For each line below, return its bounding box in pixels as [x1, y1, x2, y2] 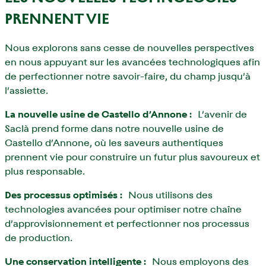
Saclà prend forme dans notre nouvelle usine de [5, 123, 224, 135]
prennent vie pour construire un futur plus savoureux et [5, 151, 260, 163]
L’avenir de [192, 109, 247, 121]
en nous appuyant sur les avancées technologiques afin [5, 56, 260, 68]
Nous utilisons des [122, 189, 213, 201]
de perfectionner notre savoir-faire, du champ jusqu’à [5, 71, 251, 83]
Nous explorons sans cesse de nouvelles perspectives [5, 42, 254, 54]
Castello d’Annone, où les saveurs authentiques [5, 137, 223, 149]
